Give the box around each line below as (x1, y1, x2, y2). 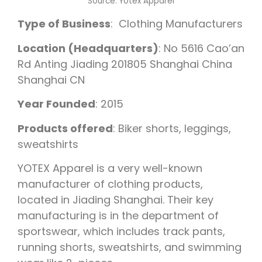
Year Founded (18, 96, 95, 112)
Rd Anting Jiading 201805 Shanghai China (18, 56, 232, 71)
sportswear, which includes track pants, (18, 224, 225, 239)
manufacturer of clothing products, (18, 177, 203, 191)
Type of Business (18, 16, 111, 32)
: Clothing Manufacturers (111, 16, 243, 32)
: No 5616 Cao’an (158, 40, 244, 56)
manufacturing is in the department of (18, 208, 219, 223)
